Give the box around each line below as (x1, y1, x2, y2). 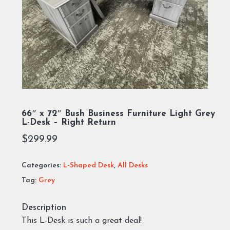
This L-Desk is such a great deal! (21, 217, 142, 225)
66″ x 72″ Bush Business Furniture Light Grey (21, 109, 215, 119)
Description (21, 203, 66, 213)
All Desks (117, 162, 148, 170)
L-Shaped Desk (63, 162, 114, 170)
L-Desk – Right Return (21, 118, 116, 127)
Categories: (21, 162, 63, 170)
